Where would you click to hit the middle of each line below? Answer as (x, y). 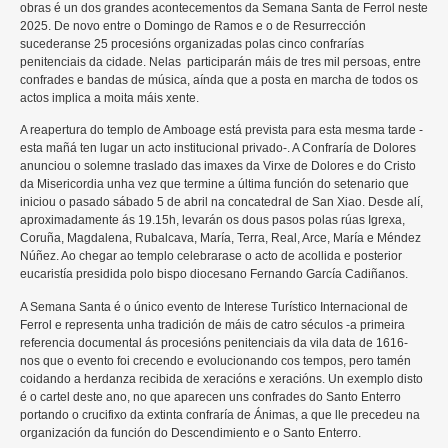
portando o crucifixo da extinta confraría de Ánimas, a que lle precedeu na (220, 414)
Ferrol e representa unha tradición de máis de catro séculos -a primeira (212, 324)
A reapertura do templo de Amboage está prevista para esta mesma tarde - (221, 130)
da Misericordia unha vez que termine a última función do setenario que (214, 184)
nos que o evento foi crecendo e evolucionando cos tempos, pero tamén (215, 360)
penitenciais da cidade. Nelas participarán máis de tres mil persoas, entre (220, 62)
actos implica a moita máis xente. (109, 98)
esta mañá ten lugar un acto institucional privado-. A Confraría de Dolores (218, 148)
